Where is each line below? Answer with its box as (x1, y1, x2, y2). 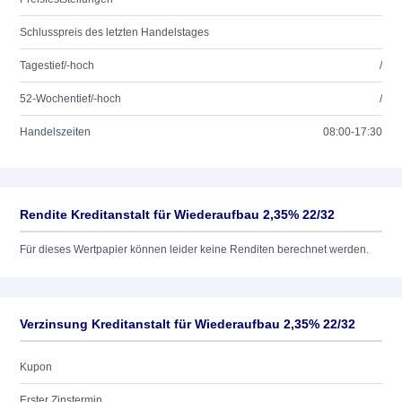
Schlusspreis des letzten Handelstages (20, 26, 209, 39)
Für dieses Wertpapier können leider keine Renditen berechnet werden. (20, 243, 369, 256)
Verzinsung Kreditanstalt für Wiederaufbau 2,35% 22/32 (20, 317, 355, 331)
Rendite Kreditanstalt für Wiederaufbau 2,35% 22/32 (20, 207, 335, 222)
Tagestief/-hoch (20, 59, 94, 72)
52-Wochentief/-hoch (20, 92, 121, 105)
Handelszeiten (20, 126, 91, 138)
